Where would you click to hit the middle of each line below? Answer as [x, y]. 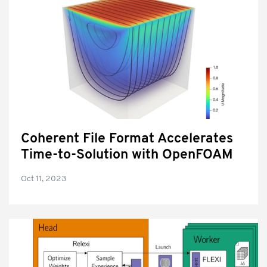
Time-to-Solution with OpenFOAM [127, 155]
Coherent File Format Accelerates [127, 139]
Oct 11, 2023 [44, 179]
